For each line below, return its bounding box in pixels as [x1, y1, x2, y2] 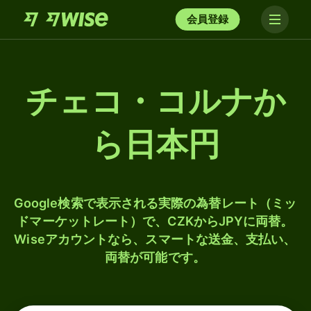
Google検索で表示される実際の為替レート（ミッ [13, 196, 297, 210]
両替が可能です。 [105, 250, 205, 264]
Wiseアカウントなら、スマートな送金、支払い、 [14, 232, 296, 246]
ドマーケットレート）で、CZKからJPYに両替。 [17, 214, 294, 228]
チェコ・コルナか [25, 83, 286, 119]
